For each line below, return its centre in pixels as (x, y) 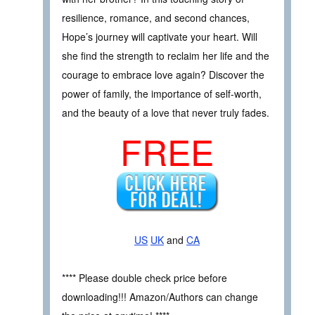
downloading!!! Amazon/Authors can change (160, 297)
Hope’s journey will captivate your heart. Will (160, 37)
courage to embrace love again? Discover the (163, 75)
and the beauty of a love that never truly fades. (166, 113)
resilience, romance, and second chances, (156, 18)
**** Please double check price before (144, 278)
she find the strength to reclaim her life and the (166, 56)
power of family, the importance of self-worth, (162, 94)
